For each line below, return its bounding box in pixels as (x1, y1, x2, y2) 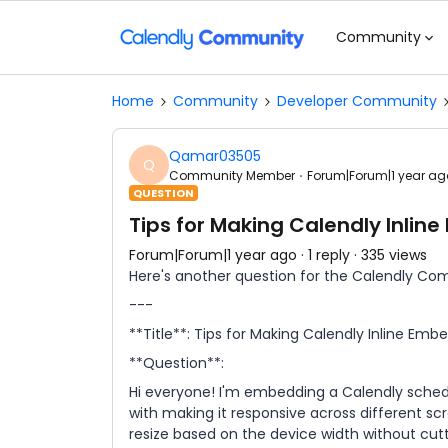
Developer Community (277, 91, 437, 111)
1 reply (308, 245, 350, 265)
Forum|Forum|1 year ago (129, 245, 297, 265)
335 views (361, 245, 427, 265)
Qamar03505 (169, 145, 261, 166)
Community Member (169, 166, 295, 184)
